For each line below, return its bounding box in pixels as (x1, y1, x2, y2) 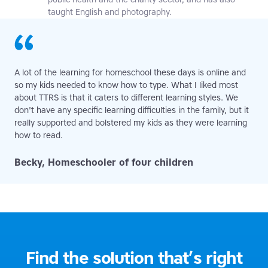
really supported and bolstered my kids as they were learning (14, 118, 247, 129)
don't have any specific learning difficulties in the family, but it (14, 105, 249, 116)
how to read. (14, 130, 63, 141)
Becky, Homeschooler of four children (14, 157, 193, 169)
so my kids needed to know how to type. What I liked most (14, 80, 238, 91)
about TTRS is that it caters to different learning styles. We (14, 93, 238, 103)
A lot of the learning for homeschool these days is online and (14, 68, 246, 78)
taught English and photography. (48, 7, 172, 18)
